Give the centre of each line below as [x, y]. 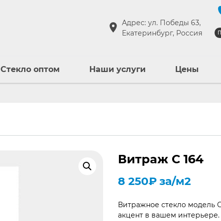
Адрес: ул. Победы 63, [161, 22]
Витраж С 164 [161, 159]
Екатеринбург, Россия [162, 33]
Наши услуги [117, 69]
